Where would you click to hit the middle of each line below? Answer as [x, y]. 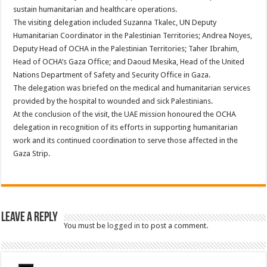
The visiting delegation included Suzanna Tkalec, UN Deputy [115, 22]
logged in [124, 225]
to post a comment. [174, 225]
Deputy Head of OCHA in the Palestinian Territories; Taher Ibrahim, [126, 48]
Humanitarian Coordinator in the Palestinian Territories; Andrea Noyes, [133, 35]
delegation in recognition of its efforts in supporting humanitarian [126, 127]
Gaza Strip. [32, 153]
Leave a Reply [30, 218]
